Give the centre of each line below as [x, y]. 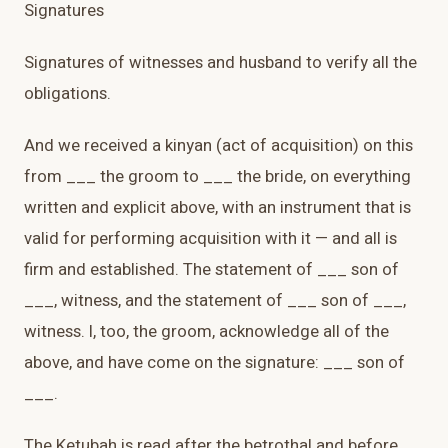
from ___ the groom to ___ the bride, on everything [217, 177]
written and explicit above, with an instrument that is [217, 208]
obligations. [67, 94]
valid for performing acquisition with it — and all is [210, 239]
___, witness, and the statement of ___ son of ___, [215, 301]
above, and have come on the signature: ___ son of [214, 363]
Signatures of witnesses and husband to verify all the [220, 63]
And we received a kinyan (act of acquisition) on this [218, 146]
